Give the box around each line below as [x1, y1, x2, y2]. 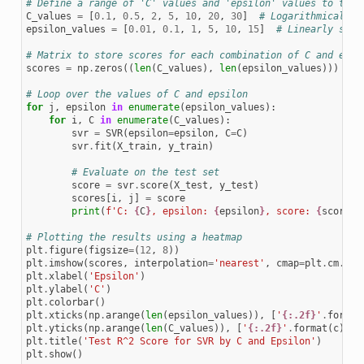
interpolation [133, 258, 208, 270]
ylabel [48, 284, 83, 296]
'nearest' [213, 258, 265, 270]
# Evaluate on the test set [71, 167, 219, 179]
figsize [88, 245, 128, 257]
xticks [48, 310, 83, 322]
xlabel [48, 271, 83, 283]
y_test [219, 180, 253, 192]
